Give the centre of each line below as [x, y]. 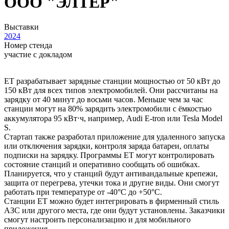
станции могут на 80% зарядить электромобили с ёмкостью [108, 109]
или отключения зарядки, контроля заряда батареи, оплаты [107, 146]
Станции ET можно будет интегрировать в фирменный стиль [111, 201]
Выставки [21, 27]
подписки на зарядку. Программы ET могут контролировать [109, 155]
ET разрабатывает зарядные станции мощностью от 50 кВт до [112, 81]
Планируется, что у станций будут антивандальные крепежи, [111, 174]
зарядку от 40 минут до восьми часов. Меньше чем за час [104, 100]
